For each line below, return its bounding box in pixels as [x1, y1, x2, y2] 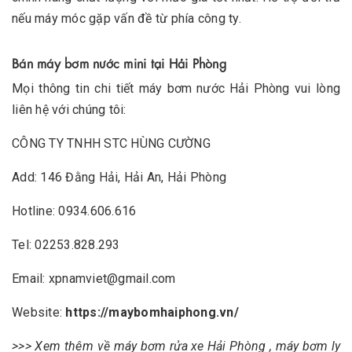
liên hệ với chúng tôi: [12, 101, 126, 117]
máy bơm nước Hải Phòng [139, 80, 290, 96]
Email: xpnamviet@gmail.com [12, 270, 176, 286]
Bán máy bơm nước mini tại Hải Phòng [12, 53, 226, 71]
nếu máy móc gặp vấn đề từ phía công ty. [12, 10, 241, 26]
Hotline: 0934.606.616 [12, 203, 137, 218]
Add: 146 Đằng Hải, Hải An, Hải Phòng [12, 169, 226, 185]
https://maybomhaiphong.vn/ [65, 304, 239, 320]
